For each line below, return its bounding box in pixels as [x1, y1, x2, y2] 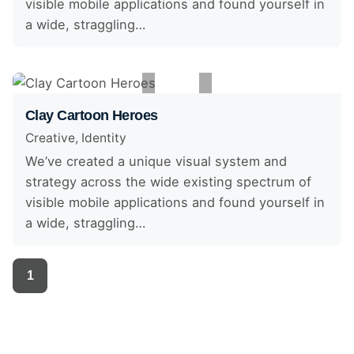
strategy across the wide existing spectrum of [25, 174, 311, 190]
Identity [81, 130, 126, 145]
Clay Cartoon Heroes [25, 106, 158, 123]
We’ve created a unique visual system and [25, 153, 287, 169]
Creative [25, 130, 75, 145]
